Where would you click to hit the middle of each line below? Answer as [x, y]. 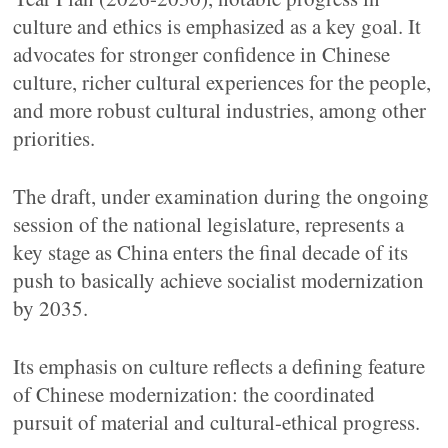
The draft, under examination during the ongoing [221, 196]
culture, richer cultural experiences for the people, [222, 82]
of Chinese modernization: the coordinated [194, 394]
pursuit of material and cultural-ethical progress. [217, 422]
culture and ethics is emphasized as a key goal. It [217, 26]
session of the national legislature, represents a [209, 224]
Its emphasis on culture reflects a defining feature [219, 366]
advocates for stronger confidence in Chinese [202, 54]
